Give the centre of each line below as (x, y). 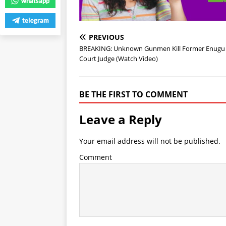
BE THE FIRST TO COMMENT (133, 95)
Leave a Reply (121, 120)
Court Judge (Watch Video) (119, 59)
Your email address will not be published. (150, 141)
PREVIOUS (106, 37)
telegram (35, 20)
